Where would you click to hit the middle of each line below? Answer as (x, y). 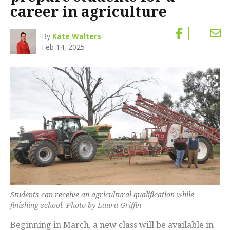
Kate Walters (77, 36)
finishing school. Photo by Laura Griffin (76, 205)
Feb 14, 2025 (63, 47)
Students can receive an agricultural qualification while (102, 194)
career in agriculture (89, 12)
